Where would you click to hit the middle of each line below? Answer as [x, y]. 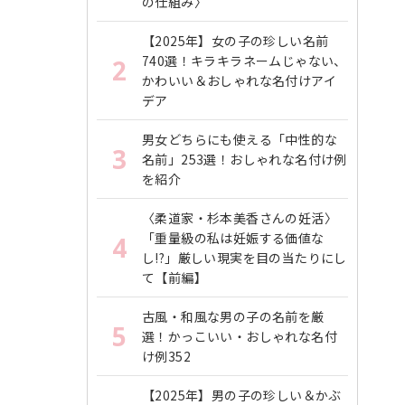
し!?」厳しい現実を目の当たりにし [245, 258]
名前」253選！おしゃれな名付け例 [245, 159]
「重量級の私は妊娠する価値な [233, 238]
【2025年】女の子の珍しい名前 [235, 41]
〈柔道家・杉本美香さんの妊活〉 [240, 218]
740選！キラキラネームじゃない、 [245, 61]
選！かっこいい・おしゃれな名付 [240, 336]
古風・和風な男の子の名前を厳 [233, 316]
